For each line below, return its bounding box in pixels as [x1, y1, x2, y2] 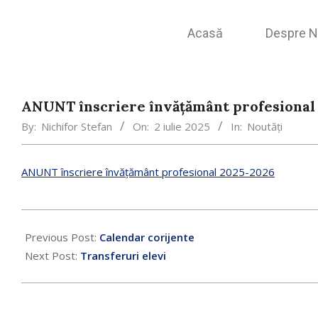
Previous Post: [25, 230, 99, 244]
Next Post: [25, 248, 80, 263]
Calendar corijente [99, 230, 194, 244]
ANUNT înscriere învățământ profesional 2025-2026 [21, 165, 275, 179]
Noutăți [247, 119, 283, 133]
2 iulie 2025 [154, 119, 210, 133]
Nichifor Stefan [41, 119, 112, 133]
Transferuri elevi [80, 248, 166, 263]
